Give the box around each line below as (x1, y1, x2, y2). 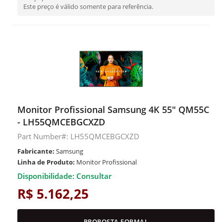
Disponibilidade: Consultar (17, 171, 111, 181)
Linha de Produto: (17, 158, 75, 166)
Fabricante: (17, 147, 55, 156)
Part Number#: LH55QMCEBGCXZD (17, 131, 139, 141)
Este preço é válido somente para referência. (23, 2, 153, 11)
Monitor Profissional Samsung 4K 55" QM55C (17, 104, 209, 115)
